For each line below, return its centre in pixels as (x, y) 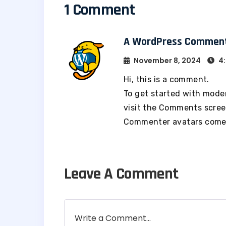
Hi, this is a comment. (166, 80)
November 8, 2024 (167, 61)
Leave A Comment (121, 174)
